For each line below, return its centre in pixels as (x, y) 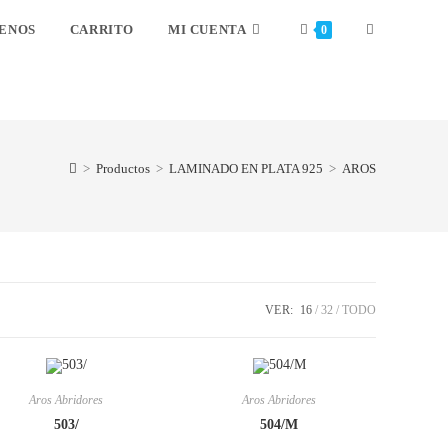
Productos (123, 168)
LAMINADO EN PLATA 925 (246, 168)
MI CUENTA (207, 29)
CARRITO (101, 29)
